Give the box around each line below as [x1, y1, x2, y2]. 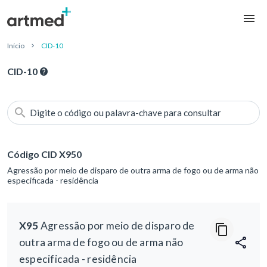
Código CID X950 [7, 148, 82, 160]
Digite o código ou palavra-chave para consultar [30, 107, 221, 119]
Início [7, 41, 24, 51]
